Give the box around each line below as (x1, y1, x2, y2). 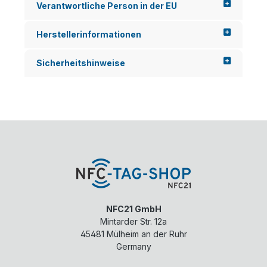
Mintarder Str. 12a (100, 216, 167, 227)
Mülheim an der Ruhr (106, 229, 187, 240)
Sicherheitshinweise (36, 58, 125, 68)
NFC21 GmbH (105, 204, 162, 215)
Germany (116, 241, 151, 252)
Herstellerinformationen (36, 29, 141, 39)
